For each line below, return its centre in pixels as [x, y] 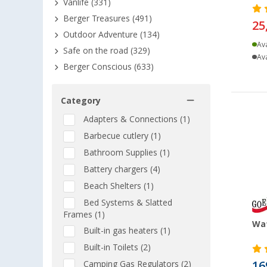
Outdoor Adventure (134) [111, 35]
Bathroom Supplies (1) [125, 153]
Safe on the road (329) [107, 51]
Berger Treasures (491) [108, 18]
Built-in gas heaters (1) [126, 231]
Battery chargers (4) [121, 169]
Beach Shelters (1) [117, 186]
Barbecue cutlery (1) [121, 136]
